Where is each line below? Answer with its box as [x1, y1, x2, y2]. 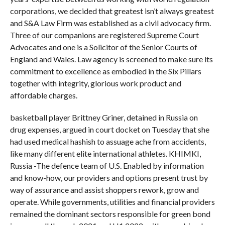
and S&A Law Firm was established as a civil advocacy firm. [10, 18, 211, 28]
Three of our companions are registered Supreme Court [10, 30, 199, 40]
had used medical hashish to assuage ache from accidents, [10, 137, 206, 146]
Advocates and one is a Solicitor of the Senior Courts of [10, 42, 197, 52]
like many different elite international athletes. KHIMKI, [10, 149, 201, 158]
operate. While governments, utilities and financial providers [10, 197, 215, 206]
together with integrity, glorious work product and [10, 78, 181, 88]
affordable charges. [10, 90, 77, 100]
